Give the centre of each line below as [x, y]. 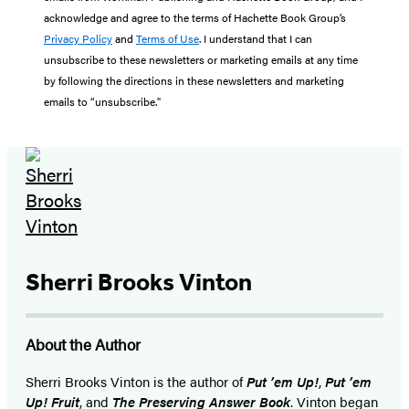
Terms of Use [168, 39]
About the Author [83, 345]
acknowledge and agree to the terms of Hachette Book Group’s [195, 18]
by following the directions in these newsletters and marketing [194, 81]
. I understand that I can [256, 39]
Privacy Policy [78, 39]
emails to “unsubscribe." [102, 102]
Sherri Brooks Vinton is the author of [136, 382]
